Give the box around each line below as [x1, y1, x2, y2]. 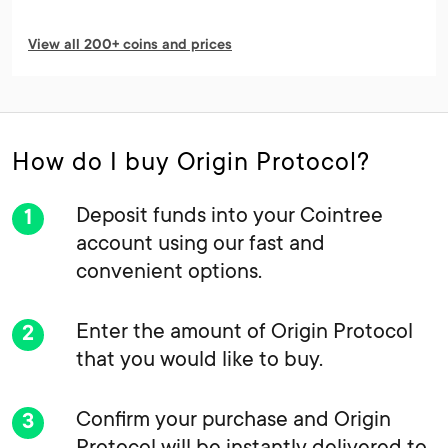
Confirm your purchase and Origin [76, 403, 391, 433]
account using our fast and [76, 227, 325, 257]
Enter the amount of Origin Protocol [76, 315, 413, 345]
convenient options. [76, 255, 262, 285]
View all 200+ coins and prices [28, 37, 232, 54]
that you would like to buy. [76, 343, 323, 373]
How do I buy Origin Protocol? [12, 143, 370, 178]
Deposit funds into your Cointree [76, 199, 383, 229]
